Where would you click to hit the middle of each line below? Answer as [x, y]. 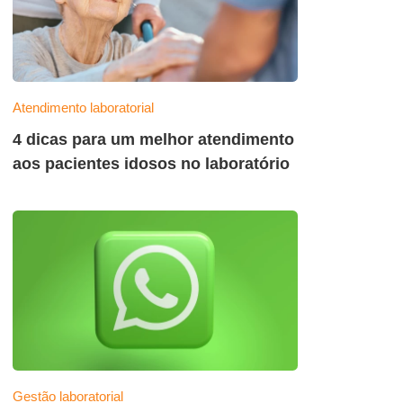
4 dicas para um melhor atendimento [153, 139]
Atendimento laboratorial [83, 107]
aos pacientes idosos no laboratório [151, 163]
